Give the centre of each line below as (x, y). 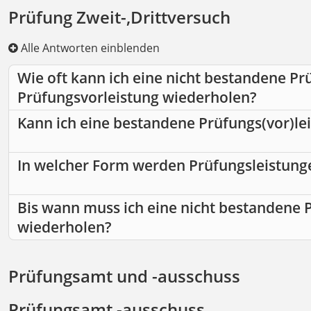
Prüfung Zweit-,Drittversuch (119, 17)
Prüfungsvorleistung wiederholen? (137, 98)
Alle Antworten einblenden (89, 48)
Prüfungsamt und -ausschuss (124, 276)
